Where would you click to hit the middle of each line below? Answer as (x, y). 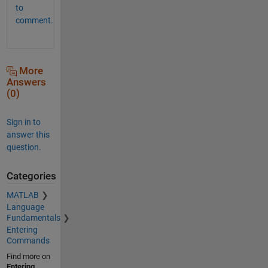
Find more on (28, 257)
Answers (26, 82)
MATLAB (22, 195)
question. (24, 147)
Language (25, 207)
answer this (28, 134)
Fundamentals (33, 218)
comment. (34, 20)
